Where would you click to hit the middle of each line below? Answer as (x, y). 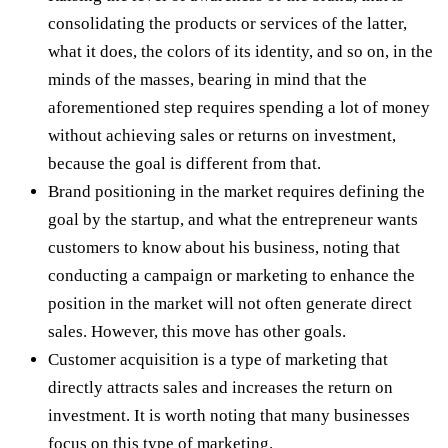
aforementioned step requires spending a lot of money (239, 107)
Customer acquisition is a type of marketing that (218, 359)
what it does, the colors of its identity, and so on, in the (240, 51)
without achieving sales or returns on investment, (222, 135)
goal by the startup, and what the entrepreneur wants (233, 219)
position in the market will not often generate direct (230, 303)
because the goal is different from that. (184, 163)
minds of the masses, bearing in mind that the (207, 79)
